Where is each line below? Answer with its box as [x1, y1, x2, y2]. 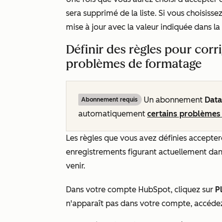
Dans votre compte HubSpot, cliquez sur [66, 185, 215, 194]
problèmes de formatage [66, 56, 202, 71]
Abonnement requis [81, 96, 138, 103]
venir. [66, 161, 85, 170]
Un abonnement [142, 95, 205, 105]
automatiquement [78, 109, 147, 118]
